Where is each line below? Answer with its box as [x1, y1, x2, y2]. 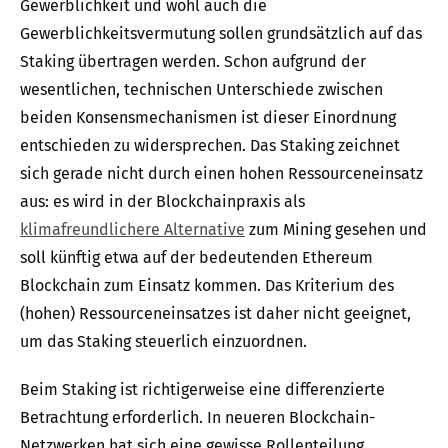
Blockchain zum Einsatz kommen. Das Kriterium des [20, 276, 394, 296]
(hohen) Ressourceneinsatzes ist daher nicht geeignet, [20, 304, 411, 324]
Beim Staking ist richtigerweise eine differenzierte [20, 380, 385, 400]
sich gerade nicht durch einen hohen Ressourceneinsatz [20, 164, 423, 184]
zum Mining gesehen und [245, 220, 427, 240]
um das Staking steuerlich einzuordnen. [20, 332, 307, 352]
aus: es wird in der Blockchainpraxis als [20, 192, 305, 212]
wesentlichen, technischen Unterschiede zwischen [20, 80, 383, 100]
